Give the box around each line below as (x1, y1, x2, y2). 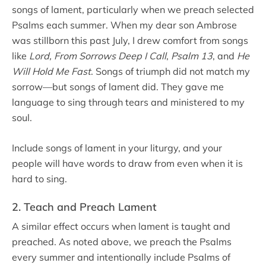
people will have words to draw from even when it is (12, 157, 243, 169)
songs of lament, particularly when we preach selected (12, 4, 254, 15)
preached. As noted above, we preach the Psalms (12, 236, 232, 248)
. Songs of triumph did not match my (91, 65, 250, 77)
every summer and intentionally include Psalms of (12, 251, 230, 263)
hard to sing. (12, 173, 67, 185)
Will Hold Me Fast (12, 65, 91, 77)
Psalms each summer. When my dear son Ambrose (12, 19, 237, 31)
